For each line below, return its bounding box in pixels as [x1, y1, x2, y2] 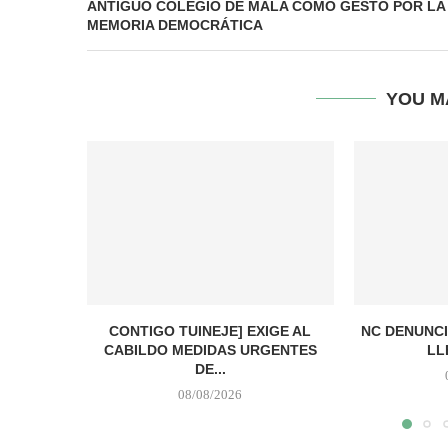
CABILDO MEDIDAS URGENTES [103, 342, 317, 359]
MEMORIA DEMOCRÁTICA [87, 16, 263, 33]
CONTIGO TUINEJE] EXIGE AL [109, 323, 312, 340]
